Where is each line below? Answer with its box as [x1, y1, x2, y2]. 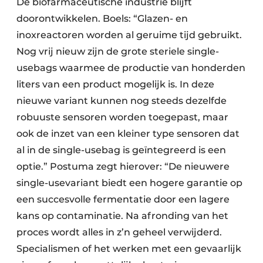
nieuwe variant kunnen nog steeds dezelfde [16, 95, 227, 107]
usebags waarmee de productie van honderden [16, 62, 245, 74]
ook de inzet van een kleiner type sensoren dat [16, 128, 240, 140]
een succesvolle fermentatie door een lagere [16, 194, 230, 205]
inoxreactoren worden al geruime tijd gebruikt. [16, 29, 242, 41]
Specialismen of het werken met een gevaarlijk [16, 243, 241, 255]
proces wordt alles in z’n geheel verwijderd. [16, 227, 222, 238]
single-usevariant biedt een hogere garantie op [16, 177, 242, 189]
